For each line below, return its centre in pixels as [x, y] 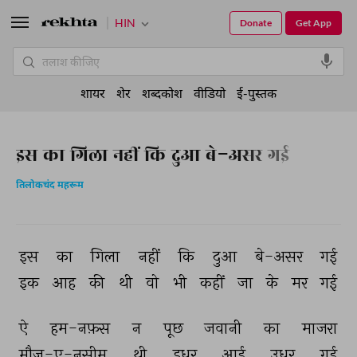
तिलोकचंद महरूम [50, 186]
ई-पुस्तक [257, 93]
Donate [256, 23]
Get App [314, 23]
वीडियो [210, 93]
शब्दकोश [162, 93]
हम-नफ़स [82, 328]
